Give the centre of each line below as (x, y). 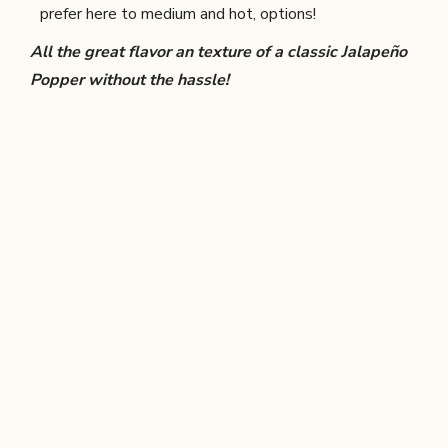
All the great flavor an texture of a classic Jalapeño (218, 51)
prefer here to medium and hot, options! (178, 13)
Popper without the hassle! (129, 79)
